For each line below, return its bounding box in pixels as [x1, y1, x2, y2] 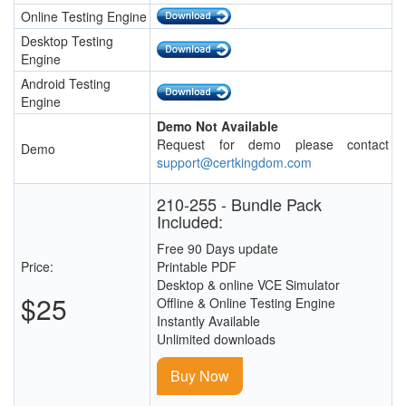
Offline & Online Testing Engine [157, 294, 335, 313]
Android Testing [21, 74, 111, 93]
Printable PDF [157, 257, 237, 276]
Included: [157, 209, 223, 234]
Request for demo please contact [157, 135, 389, 154]
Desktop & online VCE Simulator [157, 275, 340, 295]
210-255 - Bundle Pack [157, 192, 322, 217]
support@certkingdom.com [157, 153, 312, 172]
